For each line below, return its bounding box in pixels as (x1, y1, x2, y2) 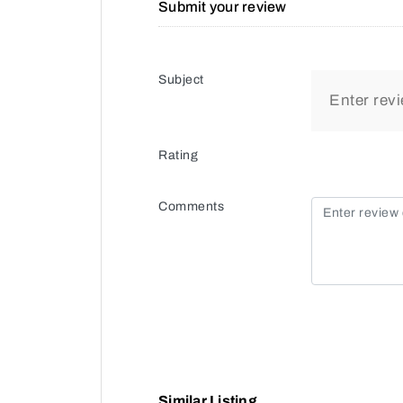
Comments (158, 199, 224, 213)
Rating (158, 148, 198, 162)
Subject (158, 72, 204, 86)
